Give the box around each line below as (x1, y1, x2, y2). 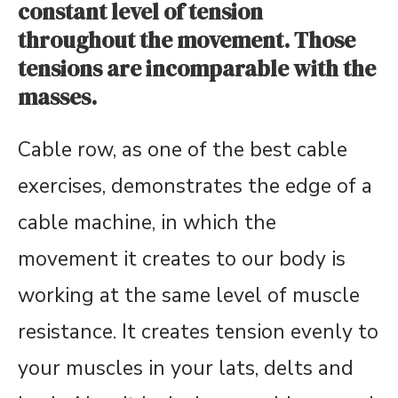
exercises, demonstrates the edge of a (18, 172, 372, 200)
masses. (18, 82, 97, 112)
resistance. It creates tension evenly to (18, 318, 378, 346)
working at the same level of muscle (18, 282, 360, 309)
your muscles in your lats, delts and (18, 354, 354, 382)
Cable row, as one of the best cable (18, 136, 347, 163)
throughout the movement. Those (18, 25, 355, 55)
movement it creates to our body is (18, 245, 346, 273)
